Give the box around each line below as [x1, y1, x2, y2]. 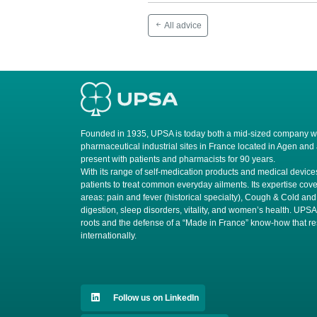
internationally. [81, 230, 137, 241]
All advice [163, 20, 202, 30]
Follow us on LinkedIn [111, 292, 199, 303]
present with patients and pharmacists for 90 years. [81, 154, 275, 164]
